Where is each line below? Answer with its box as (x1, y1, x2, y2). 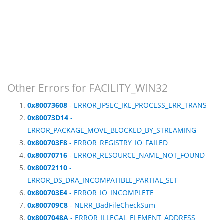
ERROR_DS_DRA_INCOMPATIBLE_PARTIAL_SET (27, 175, 178, 185)
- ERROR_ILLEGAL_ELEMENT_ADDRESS (68, 213, 195, 223)
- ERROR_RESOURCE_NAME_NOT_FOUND (67, 150, 205, 160)
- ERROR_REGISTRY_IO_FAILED (67, 138, 168, 148)
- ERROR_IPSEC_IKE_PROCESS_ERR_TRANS (67, 100, 207, 110)
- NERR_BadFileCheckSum (68, 200, 155, 210)
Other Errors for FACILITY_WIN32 (7, 81, 168, 95)
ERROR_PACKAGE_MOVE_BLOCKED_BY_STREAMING (27, 125, 196, 135)
